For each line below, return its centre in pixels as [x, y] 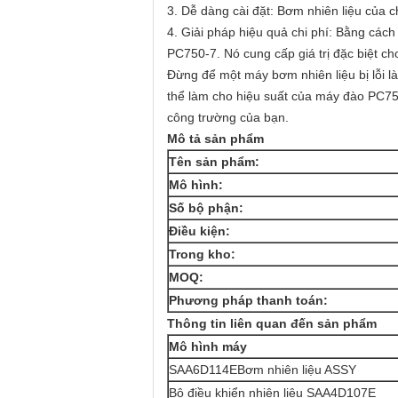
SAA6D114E [203, 370]
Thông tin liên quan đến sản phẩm [272, 323]
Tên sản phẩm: [214, 162]
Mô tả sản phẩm [215, 139]
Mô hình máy [208, 346]
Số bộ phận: [206, 208]
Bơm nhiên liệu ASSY [297, 370]
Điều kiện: [199, 231]
